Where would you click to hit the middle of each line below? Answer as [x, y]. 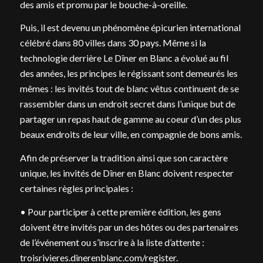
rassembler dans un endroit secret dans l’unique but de [127, 104]
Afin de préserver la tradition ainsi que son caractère [124, 157]
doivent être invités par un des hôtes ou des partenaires [129, 227]
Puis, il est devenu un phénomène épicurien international [130, 28]
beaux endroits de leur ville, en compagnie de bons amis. [131, 134]
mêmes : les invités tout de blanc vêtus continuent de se [129, 89]
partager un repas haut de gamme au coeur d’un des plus [130, 119]
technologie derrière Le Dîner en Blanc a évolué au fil [124, 58]
